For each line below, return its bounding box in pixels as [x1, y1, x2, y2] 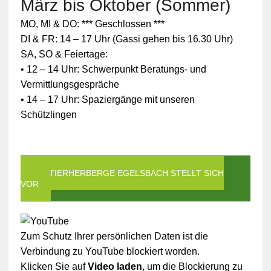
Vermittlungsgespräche [20, 79, 119, 90]
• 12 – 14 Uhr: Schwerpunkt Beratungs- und [20, 64, 206, 74]
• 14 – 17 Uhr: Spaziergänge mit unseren [20, 94, 195, 105]
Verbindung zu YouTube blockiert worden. [20, 246, 200, 256]
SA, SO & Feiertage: [20, 49, 108, 59]
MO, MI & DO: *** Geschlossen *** [20, 19, 165, 29]
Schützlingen [20, 109, 77, 120]
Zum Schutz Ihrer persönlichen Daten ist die [20, 231, 208, 241]
